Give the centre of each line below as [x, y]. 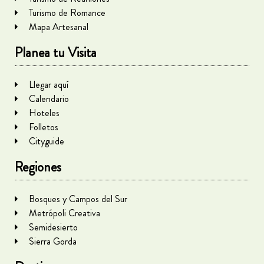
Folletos [43, 127]
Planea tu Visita [56, 52]
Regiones [38, 167]
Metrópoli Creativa [64, 213]
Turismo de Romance [67, 12]
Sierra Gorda [52, 241]
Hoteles [44, 113]
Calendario [49, 98]
